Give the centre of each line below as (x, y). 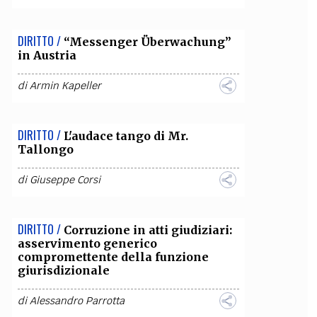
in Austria (47, 55)
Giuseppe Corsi (65, 180)
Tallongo (45, 149)
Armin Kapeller (65, 86)
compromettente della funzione (113, 257)
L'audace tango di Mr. (126, 136)
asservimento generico (87, 243)
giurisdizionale (63, 270)
